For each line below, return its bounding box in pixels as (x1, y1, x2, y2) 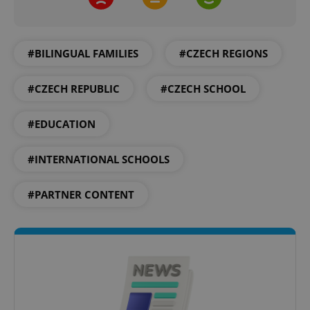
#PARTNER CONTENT (28, 188, 134, 201)
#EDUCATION (28, 117, 95, 131)
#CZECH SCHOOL (161, 82, 246, 95)
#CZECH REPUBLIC (28, 82, 120, 95)
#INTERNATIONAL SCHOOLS (28, 152, 170, 166)
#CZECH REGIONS (179, 46, 268, 60)
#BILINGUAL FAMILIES (28, 46, 138, 60)
